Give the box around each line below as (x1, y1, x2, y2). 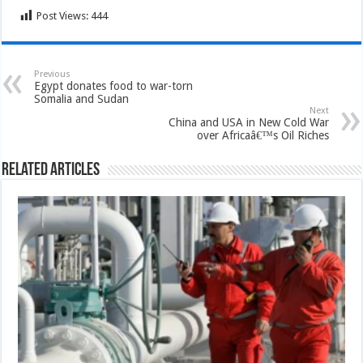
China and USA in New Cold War (168, 116, 329, 129)
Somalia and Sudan (34, 92, 130, 105)
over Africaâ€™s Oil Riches (196, 129, 329, 142)
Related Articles (2, 161, 100, 180)
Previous (34, 69, 71, 79)
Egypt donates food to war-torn (34, 79, 194, 92)
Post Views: (36, 10, 89, 22)
